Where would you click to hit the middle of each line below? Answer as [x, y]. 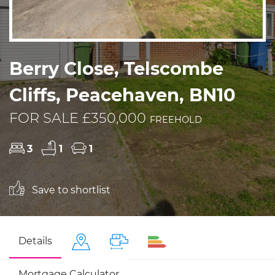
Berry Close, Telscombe [116, 68]
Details [35, 241]
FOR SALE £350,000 [79, 118]
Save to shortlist [70, 190]
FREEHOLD [176, 119]
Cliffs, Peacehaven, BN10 [122, 95]
